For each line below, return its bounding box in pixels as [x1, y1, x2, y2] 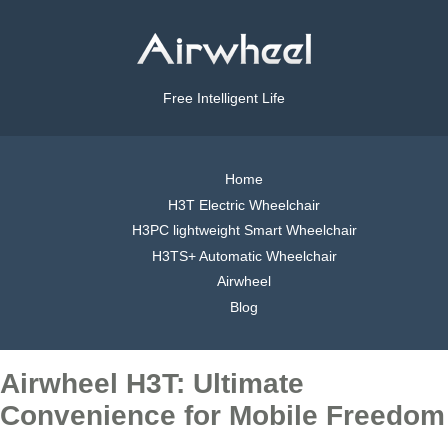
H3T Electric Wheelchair [168, 196, 320, 213]
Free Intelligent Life [163, 90, 285, 107]
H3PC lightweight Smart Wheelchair [131, 222, 357, 239]
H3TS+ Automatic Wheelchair [151, 247, 337, 264]
